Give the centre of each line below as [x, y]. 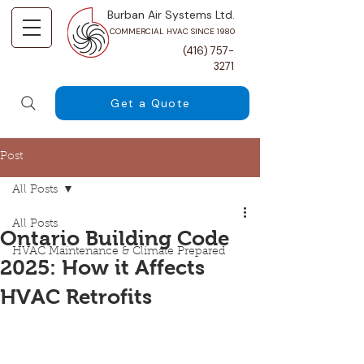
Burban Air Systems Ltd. [171, 15]
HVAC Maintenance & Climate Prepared [119, 252]
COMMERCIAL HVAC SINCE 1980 [172, 31]
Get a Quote [151, 103]
